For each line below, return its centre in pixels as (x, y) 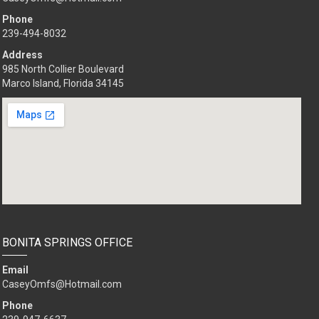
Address (22, 55)
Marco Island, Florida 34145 (63, 83)
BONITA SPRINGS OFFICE (67, 242)
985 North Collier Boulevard (63, 69)
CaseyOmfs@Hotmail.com (62, 284)
